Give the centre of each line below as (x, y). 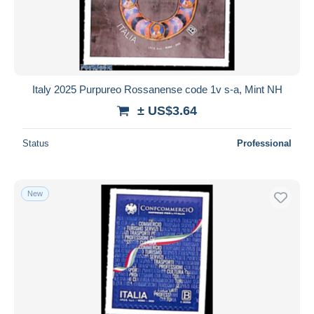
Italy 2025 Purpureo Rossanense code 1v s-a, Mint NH (157, 89)
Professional (264, 143)
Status (36, 143)
